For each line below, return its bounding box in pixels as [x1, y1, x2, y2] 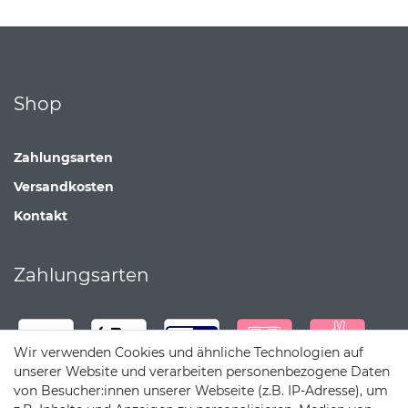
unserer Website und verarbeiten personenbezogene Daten [14, 363, 390, 380]
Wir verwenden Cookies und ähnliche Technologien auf [14, 344, 363, 361]
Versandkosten [14, 178, 114, 196]
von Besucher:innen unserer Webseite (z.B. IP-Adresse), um [14, 382, 388, 399]
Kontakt [14, 208, 67, 225]
